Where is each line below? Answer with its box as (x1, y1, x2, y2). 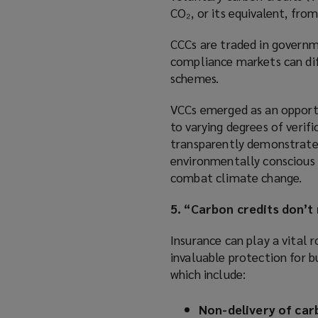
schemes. (170, 70, 219, 87)
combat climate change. (170, 169, 302, 186)
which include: (170, 265, 246, 283)
